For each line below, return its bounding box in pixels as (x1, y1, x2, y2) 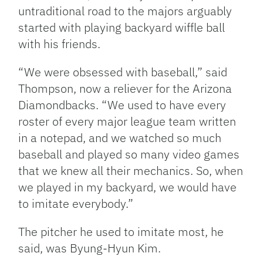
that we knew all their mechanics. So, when (18, 163, 244, 179)
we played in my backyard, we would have (18, 179, 237, 195)
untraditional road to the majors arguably (18, 3, 232, 19)
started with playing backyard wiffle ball (18, 19, 225, 36)
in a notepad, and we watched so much (18, 130, 222, 146)
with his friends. (18, 36, 101, 52)
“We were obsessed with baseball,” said (18, 64, 228, 80)
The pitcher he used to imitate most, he (18, 224, 224, 240)
